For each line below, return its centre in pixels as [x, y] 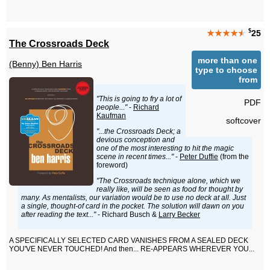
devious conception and [136, 140]
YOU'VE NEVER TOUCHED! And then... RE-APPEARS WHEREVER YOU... [132, 249]
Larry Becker [179, 215]
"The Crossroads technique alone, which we [168, 181]
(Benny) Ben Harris [46, 64]
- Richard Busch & [127, 215]
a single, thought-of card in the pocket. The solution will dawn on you [133, 206]
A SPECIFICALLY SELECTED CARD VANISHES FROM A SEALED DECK [129, 241]
